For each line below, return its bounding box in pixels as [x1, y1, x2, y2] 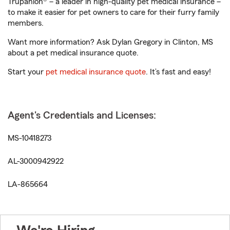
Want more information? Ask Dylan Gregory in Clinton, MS [8, 38, 213, 47]
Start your [8, 68, 46, 76]
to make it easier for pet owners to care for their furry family [8, 8, 219, 17]
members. [8, 19, 44, 28]
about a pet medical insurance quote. [8, 49, 139, 57]
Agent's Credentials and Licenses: [8, 110, 156, 121]
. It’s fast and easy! [146, 68, 211, 76]
